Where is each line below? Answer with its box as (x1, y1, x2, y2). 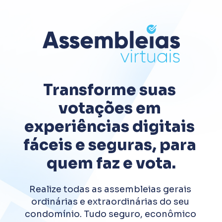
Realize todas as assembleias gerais (29, 183, 191, 195)
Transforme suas (43, 80, 176, 100)
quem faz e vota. (46, 153, 176, 173)
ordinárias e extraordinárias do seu (31, 196, 189, 207)
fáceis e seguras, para (23, 135, 196, 155)
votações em (58, 98, 161, 118)
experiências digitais (24, 116, 195, 136)
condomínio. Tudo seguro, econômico (24, 208, 196, 220)
